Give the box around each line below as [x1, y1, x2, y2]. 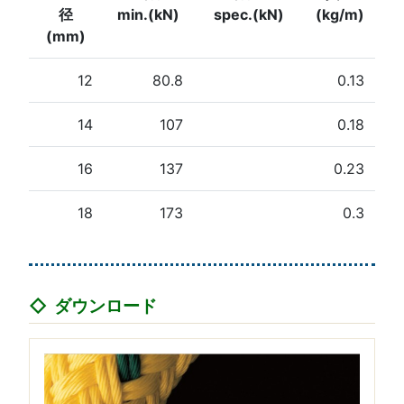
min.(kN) [117, 5, 180, 24]
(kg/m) [315, 5, 364, 24]
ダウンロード [53, 295, 157, 317]
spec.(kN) [214, 5, 285, 24]
